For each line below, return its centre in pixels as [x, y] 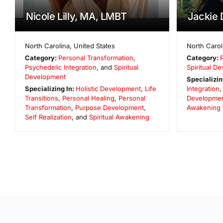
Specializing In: [51, 88]
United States [95, 46]
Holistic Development [109, 88]
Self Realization [48, 117]
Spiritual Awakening [119, 117]
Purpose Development [110, 107]
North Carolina [48, 46]
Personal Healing [88, 98]
